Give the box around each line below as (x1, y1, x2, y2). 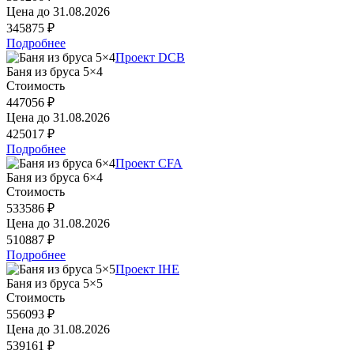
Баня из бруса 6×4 (6, 170, 103, 184)
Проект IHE (115, 262, 179, 276)
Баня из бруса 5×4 (6, 64, 103, 78)
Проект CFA (115, 156, 183, 170)
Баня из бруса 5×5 (6, 276, 103, 290)
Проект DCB (115, 50, 185, 64)
